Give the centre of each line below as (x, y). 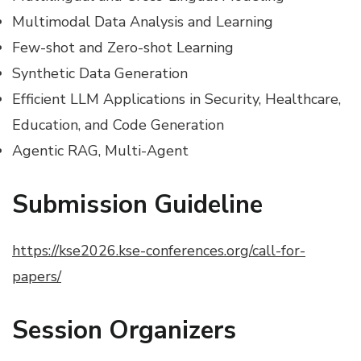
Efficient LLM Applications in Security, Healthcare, (176, 100)
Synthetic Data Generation (102, 74)
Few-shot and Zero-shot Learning (125, 48)
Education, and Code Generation (118, 125)
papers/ (37, 277)
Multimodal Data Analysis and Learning (143, 22)
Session (60, 331)
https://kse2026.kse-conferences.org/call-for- (159, 251)
